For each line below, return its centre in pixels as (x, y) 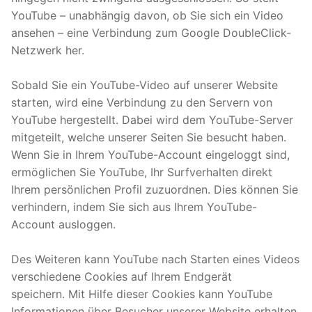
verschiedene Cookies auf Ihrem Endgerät (122, 276)
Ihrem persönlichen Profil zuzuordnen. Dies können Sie (155, 189)
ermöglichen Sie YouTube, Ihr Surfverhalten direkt (142, 172)
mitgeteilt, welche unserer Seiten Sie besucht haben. (149, 137)
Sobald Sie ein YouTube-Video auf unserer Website (145, 85)
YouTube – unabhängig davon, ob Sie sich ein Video (147, 15)
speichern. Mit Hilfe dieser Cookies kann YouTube (142, 294)
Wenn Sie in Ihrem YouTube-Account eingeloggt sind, (150, 154)
